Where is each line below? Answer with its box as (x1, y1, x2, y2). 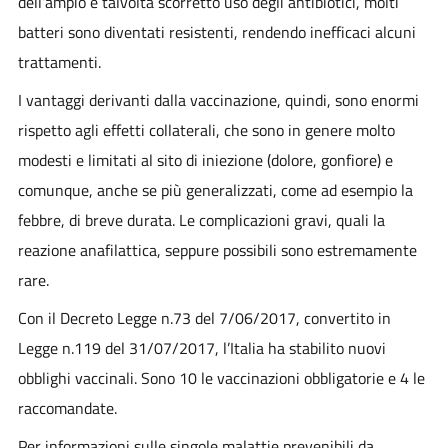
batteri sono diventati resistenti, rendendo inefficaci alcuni (17, 19, 416, 44)
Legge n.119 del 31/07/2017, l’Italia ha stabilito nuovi (17, 335, 386, 360)
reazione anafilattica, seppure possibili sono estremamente (17, 237, 417, 262)
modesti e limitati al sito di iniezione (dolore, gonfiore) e (17, 147, 393, 172)
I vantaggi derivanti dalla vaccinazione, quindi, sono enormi (17, 87, 419, 112)
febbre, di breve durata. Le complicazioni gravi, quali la (17, 207, 385, 232)
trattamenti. (17, 49, 101, 74)
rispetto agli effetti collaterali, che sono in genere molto (17, 117, 395, 142)
